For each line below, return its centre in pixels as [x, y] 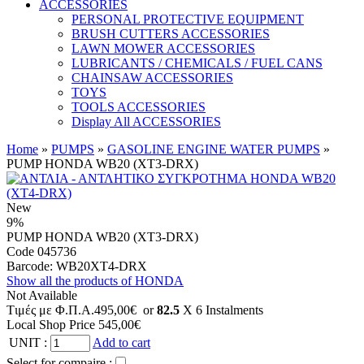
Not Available [42, 295]
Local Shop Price [52, 325]
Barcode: [30, 266]
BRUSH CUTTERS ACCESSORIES [171, 34]
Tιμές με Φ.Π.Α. [50, 310]
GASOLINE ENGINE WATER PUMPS [214, 149]
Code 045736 [41, 251]
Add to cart [121, 342]
